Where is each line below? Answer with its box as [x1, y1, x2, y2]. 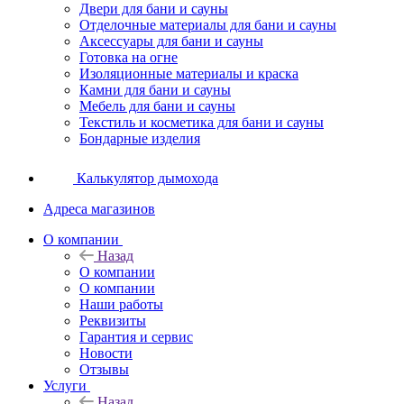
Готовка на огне [79, 49, 178, 65]
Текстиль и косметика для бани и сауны [79, 114, 324, 130]
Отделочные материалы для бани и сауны [79, 16, 336, 32]
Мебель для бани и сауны [79, 97, 235, 114]
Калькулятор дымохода [77, 170, 218, 186]
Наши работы [79, 296, 163, 312]
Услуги [43, 377, 87, 393]
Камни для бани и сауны [79, 81, 231, 97]
